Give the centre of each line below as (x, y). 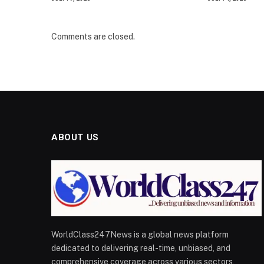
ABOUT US (75, 137)
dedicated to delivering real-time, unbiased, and (141, 248)
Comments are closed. (93, 36)
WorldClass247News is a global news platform (140, 234)
